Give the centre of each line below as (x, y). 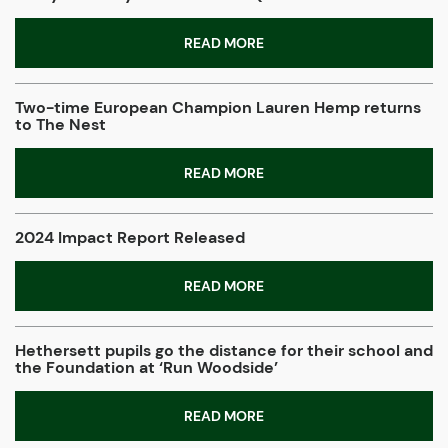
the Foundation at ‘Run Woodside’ (146, 368)
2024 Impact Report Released (130, 238)
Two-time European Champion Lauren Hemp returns (218, 108)
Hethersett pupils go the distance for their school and (224, 351)
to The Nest (60, 125)
